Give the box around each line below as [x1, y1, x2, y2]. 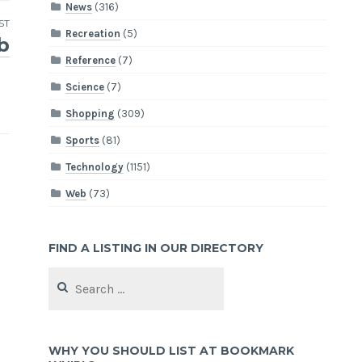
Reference [65, 53, 116, 66]
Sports [65, 133, 100, 146]
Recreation [65, 27, 121, 40]
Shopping [65, 107, 116, 120]
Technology [65, 160, 124, 173]
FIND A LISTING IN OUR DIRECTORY [48, 240, 264, 255]
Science [65, 80, 105, 93]
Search [48, 267, 81, 280]
